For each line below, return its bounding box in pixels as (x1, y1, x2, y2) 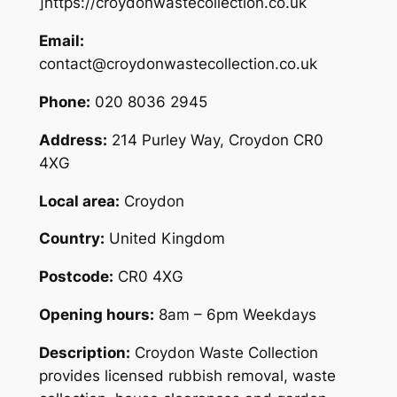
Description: (38, 343, 130, 362)
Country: (38, 230, 105, 248)
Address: (38, 130, 107, 149)
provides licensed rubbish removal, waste (38, 366, 336, 385)
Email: (38, 32, 84, 51)
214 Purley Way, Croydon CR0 (111, 130, 323, 149)
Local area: (38, 191, 120, 210)
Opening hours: (38, 306, 154, 324)
